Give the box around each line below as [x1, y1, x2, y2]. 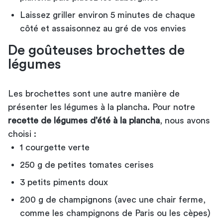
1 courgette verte [20, 142, 90, 152]
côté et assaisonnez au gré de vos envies [20, 23, 186, 33]
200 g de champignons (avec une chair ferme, [20, 195, 206, 204]
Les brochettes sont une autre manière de [8, 89, 180, 98]
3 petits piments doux [20, 177, 108, 187]
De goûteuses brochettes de [8, 43, 185, 57]
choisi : [8, 129, 36, 138]
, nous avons [160, 115, 210, 125]
